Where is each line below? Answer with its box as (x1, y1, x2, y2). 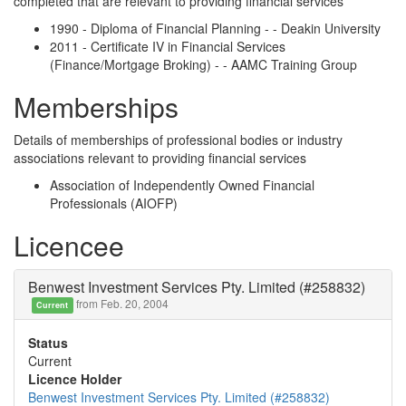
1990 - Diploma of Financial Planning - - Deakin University (50, 19, 381, 37)
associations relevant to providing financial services (14, 149, 306, 167)
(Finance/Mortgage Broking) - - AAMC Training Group (50, 55, 357, 73)
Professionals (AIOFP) (50, 194, 178, 212)
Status (28, 333, 68, 352)
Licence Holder (28, 370, 121, 388)
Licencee (14, 226, 124, 265)
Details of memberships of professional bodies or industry (14, 130, 343, 149)
